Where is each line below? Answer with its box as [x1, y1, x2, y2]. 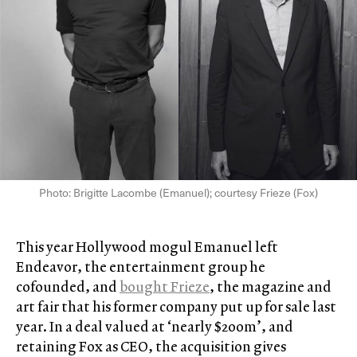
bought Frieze [120, 277, 210, 297]
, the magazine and [210, 277, 331, 297]
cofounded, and [16, 277, 120, 297]
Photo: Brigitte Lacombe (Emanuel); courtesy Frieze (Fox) [39, 184, 318, 202]
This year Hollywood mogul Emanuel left [16, 237, 278, 257]
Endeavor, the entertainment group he [16, 257, 265, 277]
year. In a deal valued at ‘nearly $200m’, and [16, 316, 293, 337]
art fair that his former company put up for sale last [16, 296, 336, 317]
